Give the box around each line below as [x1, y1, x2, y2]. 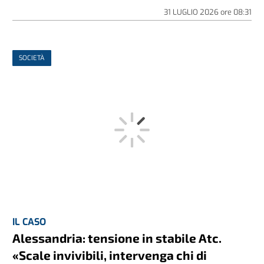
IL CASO [12, 215, 47, 228]
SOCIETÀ [19, 54, 45, 63]
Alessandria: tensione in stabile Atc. [12, 230, 222, 245]
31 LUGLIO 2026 [163, 7, 220, 18]
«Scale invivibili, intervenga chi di [12, 247, 207, 262]
